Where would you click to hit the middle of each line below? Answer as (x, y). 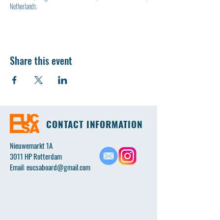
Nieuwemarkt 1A (31, 145)
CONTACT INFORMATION (95, 124)
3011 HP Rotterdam (36, 156)
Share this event (41, 60)
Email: (18, 167)
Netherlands (23, 6)
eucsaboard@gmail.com (58, 167)
